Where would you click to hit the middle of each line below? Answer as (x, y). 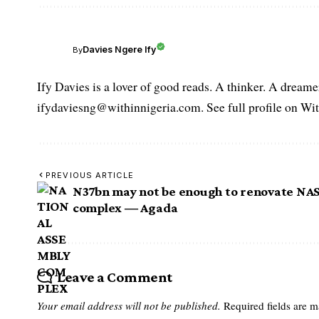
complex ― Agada (126, 207)
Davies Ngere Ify (119, 50)
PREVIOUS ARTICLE (90, 175)
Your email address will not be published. (129, 305)
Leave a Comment (114, 277)
